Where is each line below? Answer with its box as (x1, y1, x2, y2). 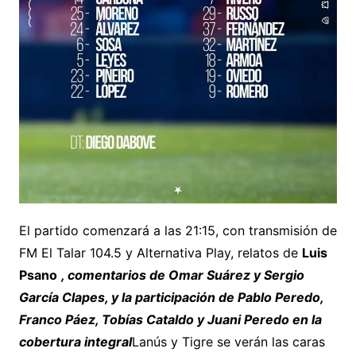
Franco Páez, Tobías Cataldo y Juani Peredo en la (18, 311, 322, 328)
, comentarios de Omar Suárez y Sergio (60, 267, 304, 284)
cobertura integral (18, 334, 132, 350)
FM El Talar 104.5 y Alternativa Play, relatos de (18, 245, 302, 261)
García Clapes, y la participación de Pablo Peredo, (18, 289, 323, 306)
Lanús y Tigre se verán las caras (131, 334, 325, 350)
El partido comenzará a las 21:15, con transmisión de (18, 222, 337, 239)
